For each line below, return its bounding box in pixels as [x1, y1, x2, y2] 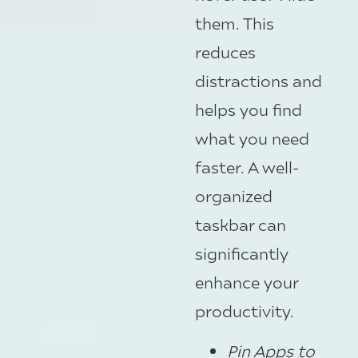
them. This [195, 12, 274, 33]
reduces [195, 41, 256, 62]
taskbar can [195, 213, 286, 234]
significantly [195, 242, 288, 263]
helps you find [195, 98, 302, 119]
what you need [195, 127, 309, 148]
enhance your [195, 271, 298, 292]
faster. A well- [195, 156, 299, 177]
